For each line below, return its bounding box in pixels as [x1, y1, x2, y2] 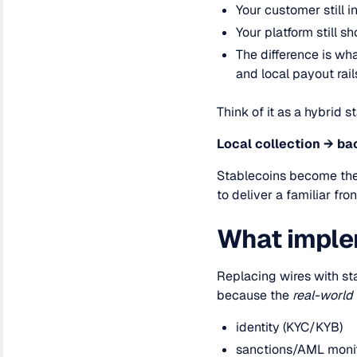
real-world [292, 287, 353, 304]
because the [217, 287, 292, 304]
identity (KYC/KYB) [236, 319, 343, 335]
